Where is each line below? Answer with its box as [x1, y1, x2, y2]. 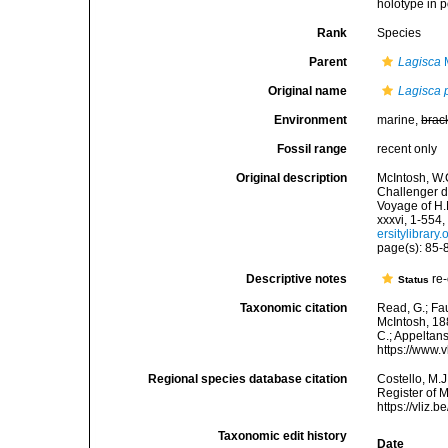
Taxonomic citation [240, 301, 348, 316]
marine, [377, 113, 422, 127]
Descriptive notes [246, 272, 348, 287]
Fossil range [277, 142, 348, 156]
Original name [268, 84, 348, 98]
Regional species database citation [148, 372, 348, 387]
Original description [236, 171, 348, 185]
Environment [274, 113, 348, 127]
